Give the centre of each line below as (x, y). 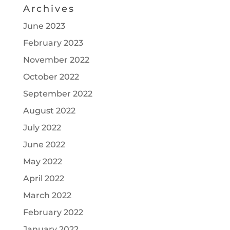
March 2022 (47, 196)
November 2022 (56, 60)
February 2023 (53, 43)
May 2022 (42, 162)
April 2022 (43, 179)
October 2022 (51, 77)
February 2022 (53, 213)
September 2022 (57, 94)
